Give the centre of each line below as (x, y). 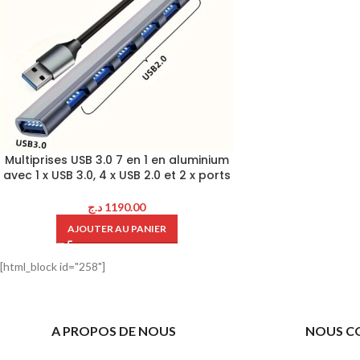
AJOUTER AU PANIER (117, 228)
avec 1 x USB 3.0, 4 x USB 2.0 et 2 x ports (117, 175)
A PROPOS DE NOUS (114, 330)
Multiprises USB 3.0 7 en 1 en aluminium (117, 160)
